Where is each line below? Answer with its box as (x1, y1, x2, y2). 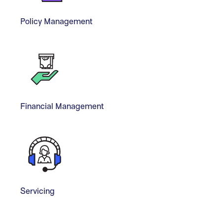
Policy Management (20, 17, 92, 27)
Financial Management (20, 102, 104, 111)
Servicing (20, 186, 55, 196)
